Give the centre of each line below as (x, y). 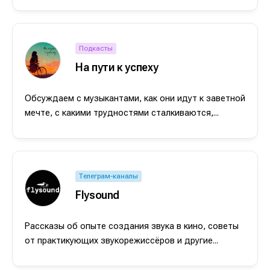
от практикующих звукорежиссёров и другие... (121, 240)
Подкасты (96, 49)
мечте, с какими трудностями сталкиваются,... (122, 112)
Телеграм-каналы (108, 176)
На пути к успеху (117, 67)
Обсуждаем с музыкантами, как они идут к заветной (135, 98)
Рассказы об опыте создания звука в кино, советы (132, 226)
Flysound (98, 195)
